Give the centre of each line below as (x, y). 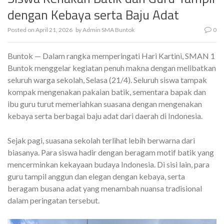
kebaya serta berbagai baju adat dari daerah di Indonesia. (105, 116)
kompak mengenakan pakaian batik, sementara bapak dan (107, 92)
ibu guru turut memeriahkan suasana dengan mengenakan (105, 104)
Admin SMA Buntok (108, 30)
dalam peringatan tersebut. (53, 200)
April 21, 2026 (54, 30)
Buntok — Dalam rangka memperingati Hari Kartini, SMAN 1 (111, 56)
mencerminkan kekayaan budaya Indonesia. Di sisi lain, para (108, 164)
